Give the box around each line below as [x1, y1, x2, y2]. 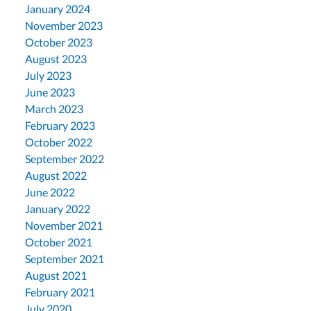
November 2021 [25, 219, 103, 232]
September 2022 [25, 152, 104, 165]
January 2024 [25, 2, 90, 15]
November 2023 [25, 19, 103, 32]
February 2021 [25, 285, 95, 299]
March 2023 [25, 102, 83, 115]
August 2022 [25, 169, 87, 182]
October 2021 [25, 235, 92, 249]
